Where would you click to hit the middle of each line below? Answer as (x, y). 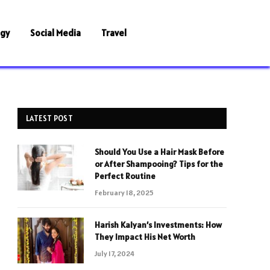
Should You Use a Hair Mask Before (159, 152)
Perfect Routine (125, 176)
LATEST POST (49, 118)
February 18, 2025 (124, 193)
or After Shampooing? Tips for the (159, 164)
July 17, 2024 (115, 253)
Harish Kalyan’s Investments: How (158, 225)
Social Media (55, 33)
